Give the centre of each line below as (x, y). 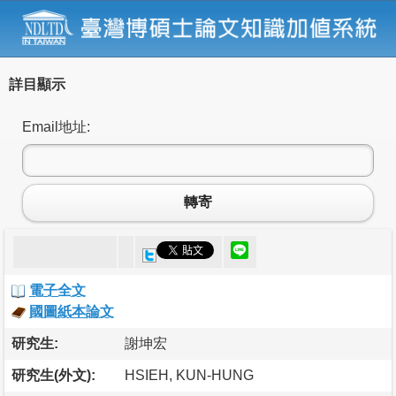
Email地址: (56, 126)
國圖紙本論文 (72, 311)
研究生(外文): (53, 375)
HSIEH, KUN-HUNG (189, 375)
